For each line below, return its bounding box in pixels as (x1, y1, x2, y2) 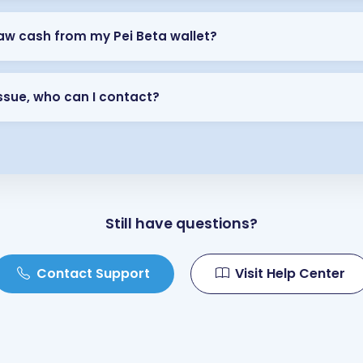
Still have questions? (105, 214, 258, 233)
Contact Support (36, 264, 150, 283)
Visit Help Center (235, 264, 345, 283)
